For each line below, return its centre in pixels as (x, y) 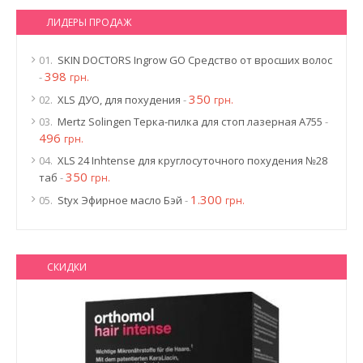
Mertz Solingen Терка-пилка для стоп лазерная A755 (190, 122)
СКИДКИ (67, 267)
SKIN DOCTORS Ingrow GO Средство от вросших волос (195, 60)
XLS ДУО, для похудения (119, 100)
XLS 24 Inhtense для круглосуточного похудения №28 (192, 160)
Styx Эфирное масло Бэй (120, 200)
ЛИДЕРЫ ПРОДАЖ (89, 22)
